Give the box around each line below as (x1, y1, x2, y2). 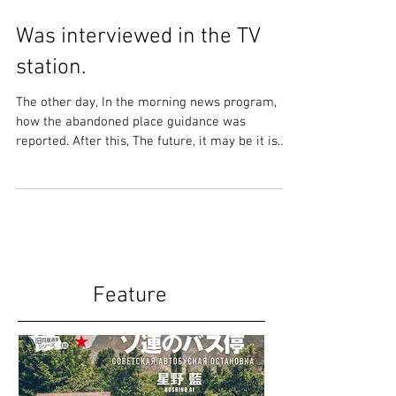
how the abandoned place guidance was (16, 162, 246, 178)
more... (16, 201, 55, 217)
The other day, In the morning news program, (16, 142, 277, 158)
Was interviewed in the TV (16, 72, 261, 98)
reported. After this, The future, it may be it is (16, 181, 278, 197)
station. (16, 103, 86, 129)
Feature (93, 331, 167, 357)
